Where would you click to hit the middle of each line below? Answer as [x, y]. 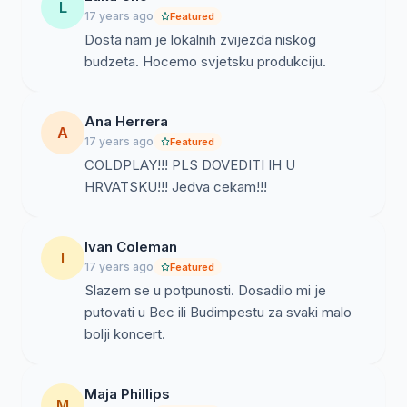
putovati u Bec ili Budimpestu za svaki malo [218, 312]
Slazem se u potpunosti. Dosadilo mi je [205, 290]
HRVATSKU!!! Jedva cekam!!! [176, 187]
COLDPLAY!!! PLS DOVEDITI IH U [190, 165]
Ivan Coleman [131, 247]
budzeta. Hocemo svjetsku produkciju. [205, 61]
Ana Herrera [126, 121]
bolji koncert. [125, 334]
